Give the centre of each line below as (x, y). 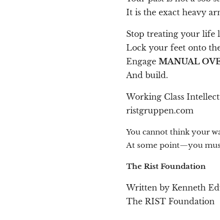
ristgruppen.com (160, 111)
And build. (147, 75)
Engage (142, 62)
